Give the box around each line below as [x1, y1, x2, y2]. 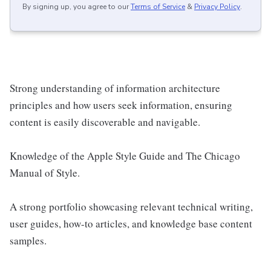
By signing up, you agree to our [22, 2, 129, 12]
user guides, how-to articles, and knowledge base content [10, 217, 252, 231]
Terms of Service [131, 2, 185, 12]
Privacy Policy [194, 2, 240, 12]
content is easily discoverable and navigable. [10, 115, 200, 129]
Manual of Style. [10, 166, 80, 180]
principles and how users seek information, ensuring [10, 98, 232, 113]
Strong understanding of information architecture [10, 81, 220, 96]
